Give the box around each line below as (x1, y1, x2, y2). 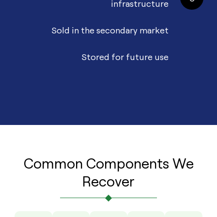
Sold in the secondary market (51, 24, 169, 35)
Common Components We (23, 154, 194, 172)
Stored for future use (81, 51, 169, 62)
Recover (82, 172, 135, 190)
